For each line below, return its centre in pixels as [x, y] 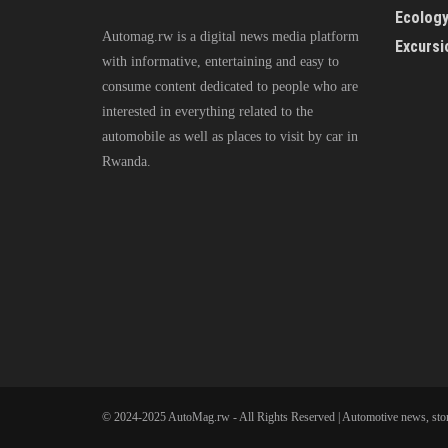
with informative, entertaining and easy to [220, 61]
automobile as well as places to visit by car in [230, 136]
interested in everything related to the [207, 111]
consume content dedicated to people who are [230, 86]
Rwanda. [126, 161]
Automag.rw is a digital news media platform [230, 36]
